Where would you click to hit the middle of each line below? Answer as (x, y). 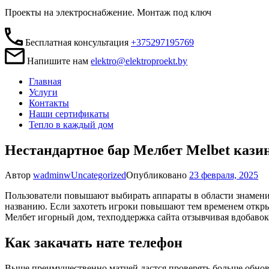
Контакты (49, 103)
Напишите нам (58, 61)
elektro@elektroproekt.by (139, 61)
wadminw (52, 175)
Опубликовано (158, 175)
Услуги (43, 92)
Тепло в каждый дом (71, 124)
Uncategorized (98, 175)
